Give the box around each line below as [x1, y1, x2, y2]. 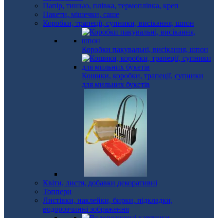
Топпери [43, 187, 72, 196]
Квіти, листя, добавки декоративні [43, 179, 157, 187]
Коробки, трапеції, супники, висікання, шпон [43, 19, 194, 27]
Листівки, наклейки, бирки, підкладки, [43, 196, 173, 204]
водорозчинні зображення [43, 205, 129, 213]
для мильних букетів [82, 80, 150, 89]
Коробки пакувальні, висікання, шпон [82, 45, 208, 54]
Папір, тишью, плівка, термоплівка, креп [43, 1, 179, 10]
